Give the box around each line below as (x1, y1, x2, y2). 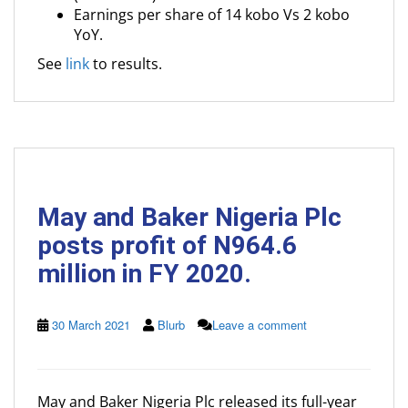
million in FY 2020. (37, 259, 251, 289)
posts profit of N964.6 (37, 230, 297, 260)
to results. (89, 54, 162, 74)
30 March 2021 (52, 316, 130, 333)
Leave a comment (212, 316, 307, 333)
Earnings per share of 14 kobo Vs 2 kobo (74, 5, 350, 25)
